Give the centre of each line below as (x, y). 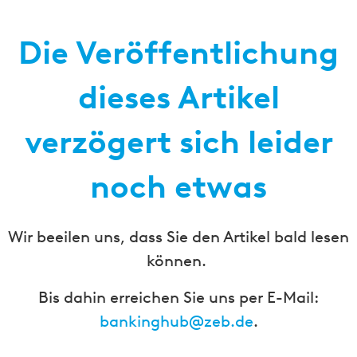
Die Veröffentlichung (178, 52)
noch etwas (178, 186)
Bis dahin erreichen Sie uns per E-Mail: (178, 297)
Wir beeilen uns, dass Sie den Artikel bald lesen (178, 236)
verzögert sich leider (178, 141)
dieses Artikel (178, 97)
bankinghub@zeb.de (176, 321)
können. (178, 260)
